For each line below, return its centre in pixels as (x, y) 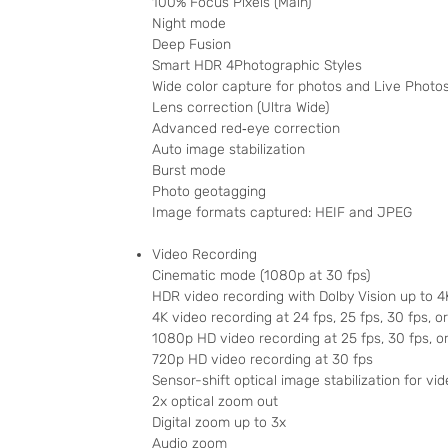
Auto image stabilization (228, 150)
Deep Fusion (191, 45)
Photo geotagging (209, 192)
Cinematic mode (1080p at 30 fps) (261, 276)
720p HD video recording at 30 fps (262, 360)
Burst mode (189, 171)
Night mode (189, 24)
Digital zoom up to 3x (219, 423)
